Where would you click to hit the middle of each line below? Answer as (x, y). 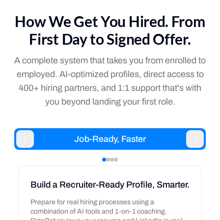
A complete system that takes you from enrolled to (110, 60)
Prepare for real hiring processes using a (92, 202)
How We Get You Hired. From (110, 21)
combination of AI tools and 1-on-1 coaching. (98, 211)
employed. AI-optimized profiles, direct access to (110, 74)
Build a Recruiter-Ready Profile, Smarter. (110, 185)
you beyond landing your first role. (110, 102)
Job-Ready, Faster (110, 139)
